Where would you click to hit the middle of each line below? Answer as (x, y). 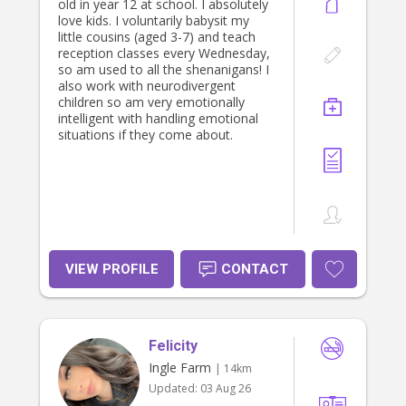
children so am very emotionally (151, 102)
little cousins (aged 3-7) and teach (157, 37)
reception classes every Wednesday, (164, 53)
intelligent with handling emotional (158, 119)
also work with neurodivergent (147, 86)
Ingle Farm (180, 368)
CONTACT (254, 270)
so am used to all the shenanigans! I (162, 70)
